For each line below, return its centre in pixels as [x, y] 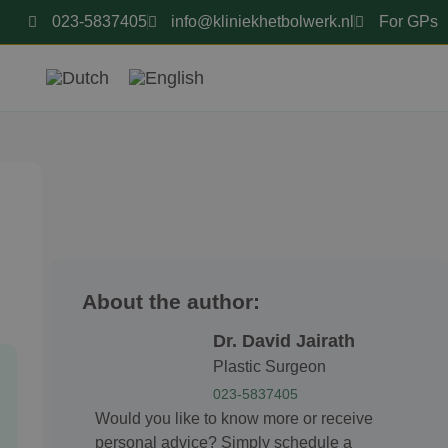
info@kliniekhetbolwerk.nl [263, 21]
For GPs [408, 21]
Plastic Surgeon [269, 367]
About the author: [171, 301]
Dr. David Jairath [283, 340]
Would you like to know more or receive [234, 418]
